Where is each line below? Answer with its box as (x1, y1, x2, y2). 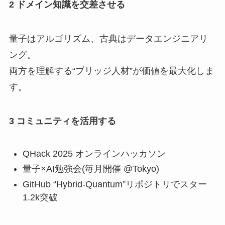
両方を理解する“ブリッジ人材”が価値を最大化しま (9, 66, 214, 76)
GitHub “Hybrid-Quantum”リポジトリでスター (22, 179, 207, 189)
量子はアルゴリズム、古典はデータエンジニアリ (9, 34, 208, 44)
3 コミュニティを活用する (9, 116, 116, 127)
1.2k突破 (22, 192, 58, 202)
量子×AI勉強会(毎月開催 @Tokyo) (22, 164, 159, 174)
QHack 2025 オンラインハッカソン (22, 148, 166, 159)
